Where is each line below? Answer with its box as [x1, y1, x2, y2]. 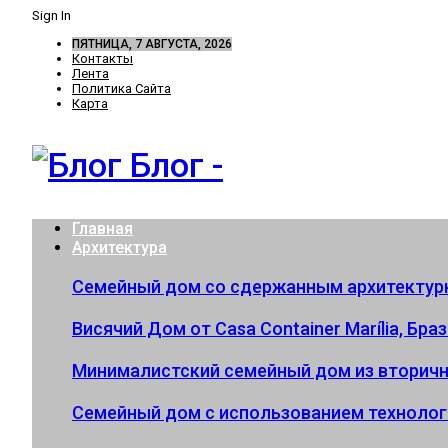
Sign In [32, 8, 71, 23]
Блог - [130, 145, 223, 185]
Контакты [72, 51, 133, 66]
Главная [72, 219, 133, 238]
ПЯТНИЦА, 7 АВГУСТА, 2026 [72, 37, 232, 51]
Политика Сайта [72, 81, 171, 96]
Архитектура [72, 238, 167, 257]
